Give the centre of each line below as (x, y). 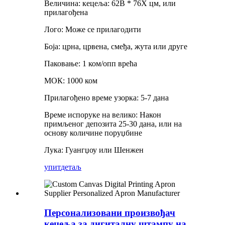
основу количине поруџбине (93, 133)
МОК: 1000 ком (71, 81)
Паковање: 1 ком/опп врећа (91, 64)
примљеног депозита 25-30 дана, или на (113, 124)
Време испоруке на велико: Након (103, 115)
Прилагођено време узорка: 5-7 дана (106, 98)
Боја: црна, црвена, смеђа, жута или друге (116, 47)
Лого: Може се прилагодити (93, 30)
